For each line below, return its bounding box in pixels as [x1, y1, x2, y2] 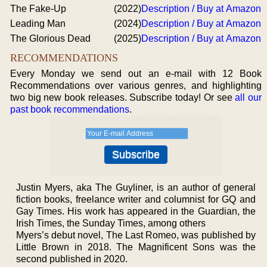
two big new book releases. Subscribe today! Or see [10, 92, 235, 103]
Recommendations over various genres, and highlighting [10, 80, 262, 91]
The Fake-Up [10, 4, 66, 14]
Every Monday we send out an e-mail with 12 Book [10, 69, 262, 79]
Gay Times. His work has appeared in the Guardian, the [16, 206, 256, 216]
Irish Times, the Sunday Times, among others [16, 218, 206, 228]
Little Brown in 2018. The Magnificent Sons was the [16, 242, 256, 252]
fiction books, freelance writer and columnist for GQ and [16, 194, 256, 204]
